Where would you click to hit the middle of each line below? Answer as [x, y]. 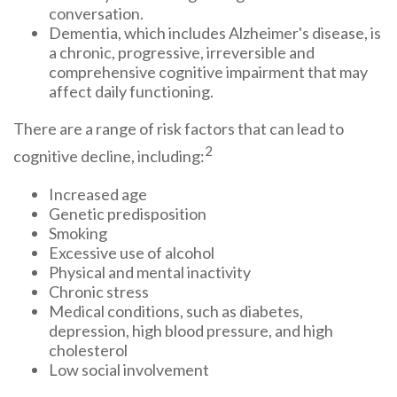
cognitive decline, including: [109, 156]
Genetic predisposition [128, 214]
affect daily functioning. [131, 91]
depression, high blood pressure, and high [191, 331]
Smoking [78, 233]
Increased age [98, 194]
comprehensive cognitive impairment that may [208, 72]
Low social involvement [129, 370]
